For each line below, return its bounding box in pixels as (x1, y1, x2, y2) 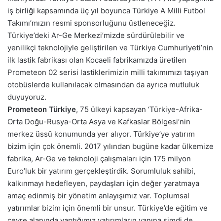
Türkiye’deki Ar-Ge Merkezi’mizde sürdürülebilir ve (7, 31, 184, 40)
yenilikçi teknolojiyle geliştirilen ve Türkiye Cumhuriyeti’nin (7, 43, 213, 53)
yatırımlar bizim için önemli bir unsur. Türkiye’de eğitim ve (7, 203, 208, 213)
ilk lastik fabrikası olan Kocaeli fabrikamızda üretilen (7, 55, 186, 65)
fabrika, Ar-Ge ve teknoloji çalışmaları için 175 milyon (7, 154, 191, 164)
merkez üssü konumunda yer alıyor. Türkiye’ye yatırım (7, 129, 195, 139)
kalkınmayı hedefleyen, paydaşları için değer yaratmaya (7, 179, 199, 188)
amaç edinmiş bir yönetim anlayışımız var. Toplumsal (7, 191, 189, 201)
